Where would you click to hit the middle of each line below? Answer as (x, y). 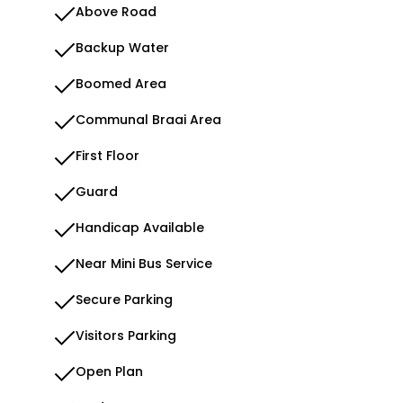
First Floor (107, 156)
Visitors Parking (126, 336)
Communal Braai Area (148, 120)
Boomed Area (121, 84)
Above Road (116, 12)
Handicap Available (140, 228)
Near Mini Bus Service (144, 264)
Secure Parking (124, 300)
